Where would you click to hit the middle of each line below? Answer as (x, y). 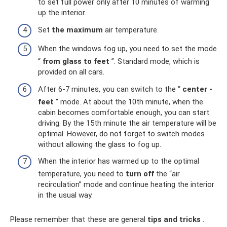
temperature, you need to (82, 174)
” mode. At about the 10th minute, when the (128, 102)
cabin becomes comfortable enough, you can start (124, 112)
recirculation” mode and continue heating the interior (126, 184)
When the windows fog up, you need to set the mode (127, 49)
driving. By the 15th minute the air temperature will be (127, 123)
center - (197, 89)
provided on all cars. (71, 72)
